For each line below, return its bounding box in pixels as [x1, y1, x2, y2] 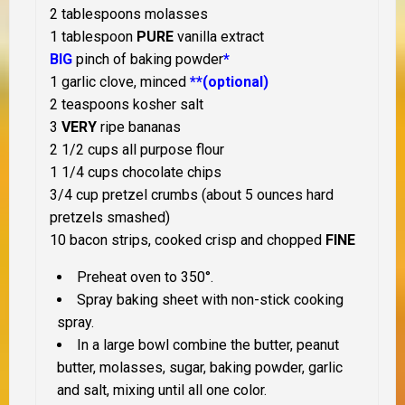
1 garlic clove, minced [50, 73, 190, 91]
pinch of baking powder [72, 51, 223, 69]
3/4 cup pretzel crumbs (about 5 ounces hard [50, 186, 334, 204]
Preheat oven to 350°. [77, 268, 213, 287]
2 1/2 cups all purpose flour [50, 141, 224, 159]
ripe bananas [97, 118, 181, 137]
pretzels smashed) [50, 209, 170, 227]
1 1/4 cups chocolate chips [50, 164, 221, 182]
